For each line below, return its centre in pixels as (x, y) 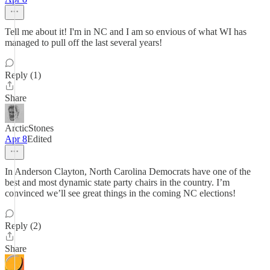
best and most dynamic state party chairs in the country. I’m (117, 182)
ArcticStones (29, 128)
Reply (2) (23, 226)
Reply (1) (23, 75)
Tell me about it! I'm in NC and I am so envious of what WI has (126, 32)
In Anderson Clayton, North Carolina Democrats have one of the (128, 171)
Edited (39, 139)
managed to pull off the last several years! (83, 42)
